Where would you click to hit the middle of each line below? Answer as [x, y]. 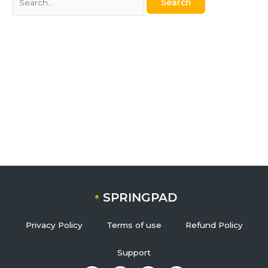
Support [134, 252]
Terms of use [134, 225]
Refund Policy [214, 225]
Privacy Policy [54, 225]
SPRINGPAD [140, 197]
